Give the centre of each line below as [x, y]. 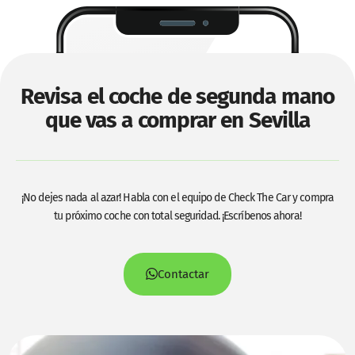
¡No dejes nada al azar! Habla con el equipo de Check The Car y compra [177, 197]
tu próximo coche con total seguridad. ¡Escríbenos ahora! [177, 216]
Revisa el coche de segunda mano [177, 96]
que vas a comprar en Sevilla [177, 120]
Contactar [183, 274]
